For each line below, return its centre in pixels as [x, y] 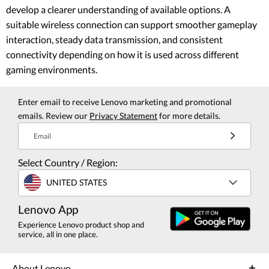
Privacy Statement [123, 115]
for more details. [189, 115]
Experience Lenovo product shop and [81, 224]
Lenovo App [48, 209]
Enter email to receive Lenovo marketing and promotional [125, 101]
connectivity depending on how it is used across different [122, 54]
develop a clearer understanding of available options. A [118, 9]
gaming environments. [52, 69]
